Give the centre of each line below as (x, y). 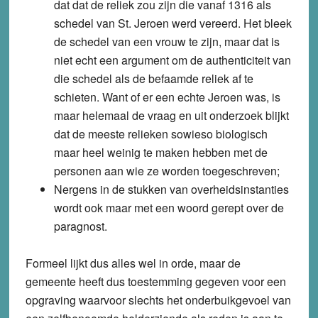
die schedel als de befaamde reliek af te (153, 79)
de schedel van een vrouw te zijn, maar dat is (166, 42)
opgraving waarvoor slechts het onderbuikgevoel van (158, 300)
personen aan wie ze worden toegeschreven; (166, 171)
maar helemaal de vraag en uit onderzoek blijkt (171, 116)
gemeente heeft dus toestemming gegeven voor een (155, 282)
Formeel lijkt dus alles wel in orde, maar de (133, 263)
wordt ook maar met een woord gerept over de (169, 208)
